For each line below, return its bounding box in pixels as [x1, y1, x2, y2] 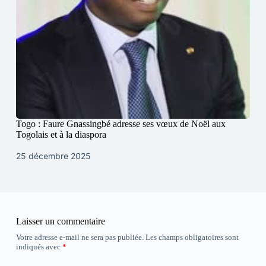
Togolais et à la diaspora [15, 129, 106, 140]
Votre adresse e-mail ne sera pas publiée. [15, 233, 144, 242]
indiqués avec [15, 242, 62, 252]
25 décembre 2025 [15, 151, 91, 161]
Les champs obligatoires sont [145, 233, 239, 242]
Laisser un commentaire [15, 216, 105, 227]
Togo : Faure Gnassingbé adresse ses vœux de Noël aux [15, 119, 226, 129]
